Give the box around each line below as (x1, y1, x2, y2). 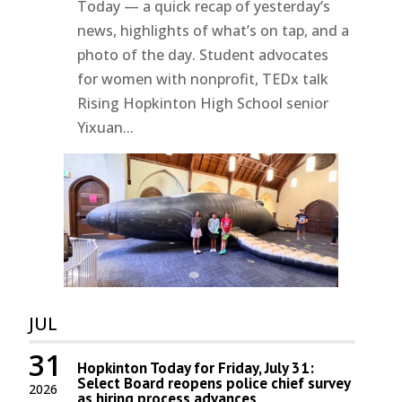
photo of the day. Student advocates (77, 45, 329, 66)
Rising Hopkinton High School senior (77, 93, 329, 114)
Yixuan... (77, 118, 135, 138)
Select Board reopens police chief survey (77, 372, 351, 393)
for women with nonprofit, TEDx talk (77, 69, 329, 90)
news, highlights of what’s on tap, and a (77, 21, 350, 41)
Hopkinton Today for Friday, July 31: (77, 357, 315, 378)
